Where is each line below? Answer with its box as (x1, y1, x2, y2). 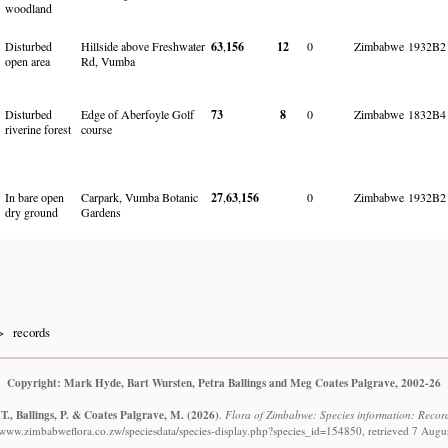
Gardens (81, 203, 121, 220)
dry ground (5, 203, 58, 220)
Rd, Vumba (81, 52, 135, 69)
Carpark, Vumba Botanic (81, 188, 198, 205)
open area (5, 52, 50, 69)
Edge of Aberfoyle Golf (81, 105, 194, 122)
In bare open (5, 188, 64, 205)
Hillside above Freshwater (81, 37, 205, 54)
